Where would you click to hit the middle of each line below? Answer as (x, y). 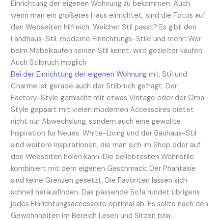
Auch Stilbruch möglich (49, 62)
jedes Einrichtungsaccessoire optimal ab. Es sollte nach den (110, 204)
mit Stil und (167, 74)
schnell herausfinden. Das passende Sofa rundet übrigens (106, 192)
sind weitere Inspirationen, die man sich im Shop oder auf (106, 145)
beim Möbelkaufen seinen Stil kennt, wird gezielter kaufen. (108, 51)
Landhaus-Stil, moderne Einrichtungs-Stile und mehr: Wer (106, 39)
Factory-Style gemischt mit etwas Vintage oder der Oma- (110, 98)
